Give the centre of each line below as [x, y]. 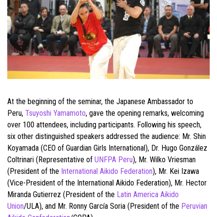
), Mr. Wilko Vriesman [164, 160]
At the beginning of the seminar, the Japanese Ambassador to [100, 102]
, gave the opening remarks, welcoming [145, 113]
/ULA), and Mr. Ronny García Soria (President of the [102, 206]
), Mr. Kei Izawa [176, 171]
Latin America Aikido [148, 195]
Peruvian [194, 206]
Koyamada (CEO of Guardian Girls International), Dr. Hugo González [107, 148]
